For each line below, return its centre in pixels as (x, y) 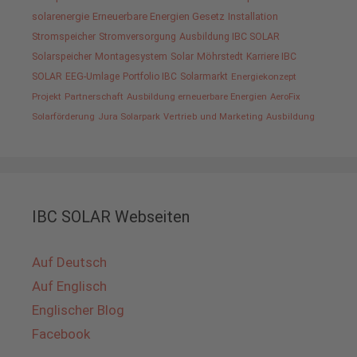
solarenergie (61, 17)
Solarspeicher (62, 57)
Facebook (61, 334)
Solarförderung (63, 117)
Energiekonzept (264, 77)
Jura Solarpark (129, 117)
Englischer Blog (78, 310)
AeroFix (285, 97)
